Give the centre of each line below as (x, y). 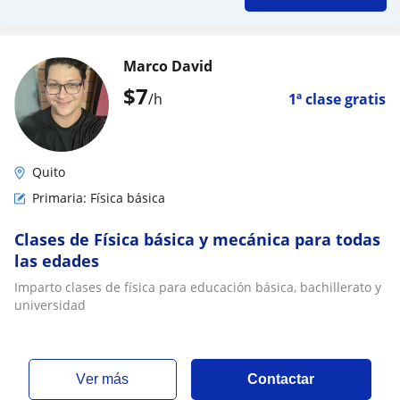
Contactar (281, 379)
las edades (57, 261)
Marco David (168, 66)
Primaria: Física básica (99, 198)
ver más (108, 379)
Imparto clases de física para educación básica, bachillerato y (198, 287)
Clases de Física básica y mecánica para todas (197, 239)
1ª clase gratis (337, 99)
